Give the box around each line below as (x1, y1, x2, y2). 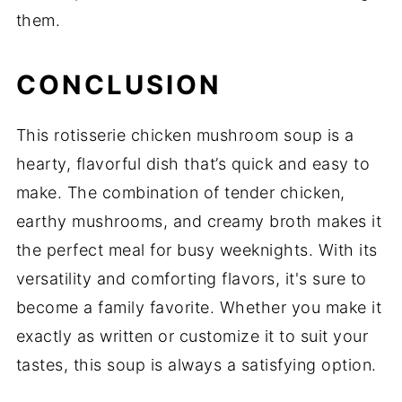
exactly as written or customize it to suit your (15, 327, 369, 346)
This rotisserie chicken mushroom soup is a (15, 126, 354, 145)
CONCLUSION (15, 69, 222, 101)
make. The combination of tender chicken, (15, 183, 345, 203)
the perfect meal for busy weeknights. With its (15, 240, 378, 260)
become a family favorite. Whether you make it (15, 298, 382, 318)
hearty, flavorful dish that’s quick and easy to (15, 154, 371, 174)
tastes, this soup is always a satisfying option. (15, 355, 377, 375)
